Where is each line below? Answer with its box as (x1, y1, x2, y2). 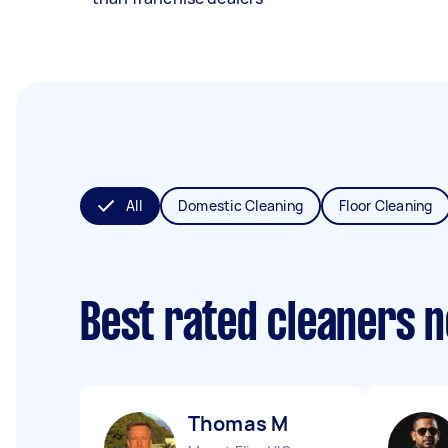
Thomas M (188, 410, 289, 437)
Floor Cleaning (339, 196, 433, 215)
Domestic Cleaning (177, 196, 303, 215)
